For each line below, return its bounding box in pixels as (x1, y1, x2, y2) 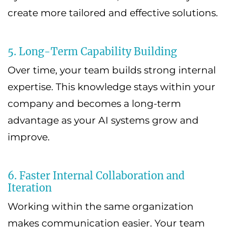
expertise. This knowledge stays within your (8, 81, 215, 93)
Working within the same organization (8, 200, 194, 212)
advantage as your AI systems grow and (8, 114, 199, 126)
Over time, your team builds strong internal (8, 64, 216, 76)
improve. (8, 131, 50, 143)
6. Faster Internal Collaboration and (8, 169, 184, 182)
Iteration (8, 181, 52, 194)
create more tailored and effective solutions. (8, 7, 218, 19)
